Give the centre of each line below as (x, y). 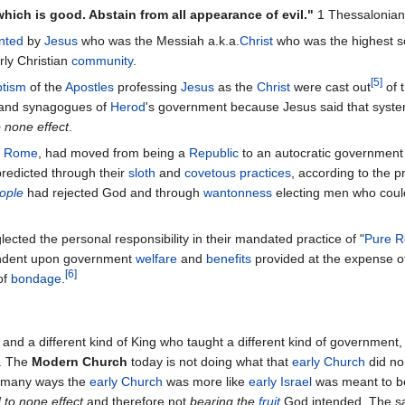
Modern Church (80, 362)
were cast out (330, 86)
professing (147, 86)
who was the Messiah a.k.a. (159, 40)
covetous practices (238, 172)
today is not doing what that (210, 362)
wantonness (238, 192)
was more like (206, 382)
